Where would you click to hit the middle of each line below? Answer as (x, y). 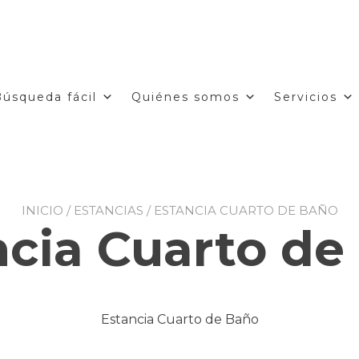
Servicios (306, 97)
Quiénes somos (186, 97)
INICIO (42, 210)
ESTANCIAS (108, 210)
